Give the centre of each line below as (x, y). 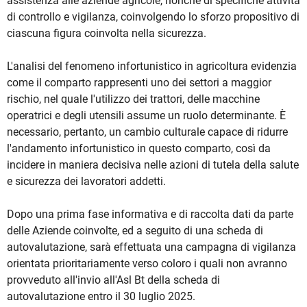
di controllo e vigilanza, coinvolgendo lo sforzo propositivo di (153, 17)
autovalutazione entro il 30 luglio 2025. (101, 297)
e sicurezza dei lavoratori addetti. (86, 182)
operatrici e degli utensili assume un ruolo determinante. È (146, 116)
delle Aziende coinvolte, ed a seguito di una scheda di (135, 231)
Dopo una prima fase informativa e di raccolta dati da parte (150, 214)
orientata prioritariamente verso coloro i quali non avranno (147, 264)
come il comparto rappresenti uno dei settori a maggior (139, 83)
